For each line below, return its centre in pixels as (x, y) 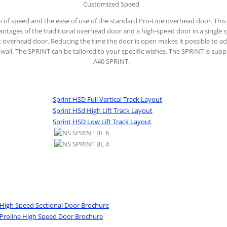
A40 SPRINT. (111, 61)
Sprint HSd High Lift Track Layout (102, 111)
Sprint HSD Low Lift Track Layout (102, 122)
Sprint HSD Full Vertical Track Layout (107, 100)
